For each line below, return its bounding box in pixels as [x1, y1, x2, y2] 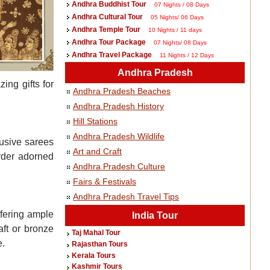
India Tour [132, 210, 178, 221]
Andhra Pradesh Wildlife [73, 131, 165, 141]
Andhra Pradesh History [73, 101, 164, 111]
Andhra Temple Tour [72, 25, 140, 34]
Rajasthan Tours [72, 239, 128, 248]
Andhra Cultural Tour [72, 13, 143, 21]
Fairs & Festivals [73, 177, 136, 186]
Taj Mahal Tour [72, 228, 121, 237]
